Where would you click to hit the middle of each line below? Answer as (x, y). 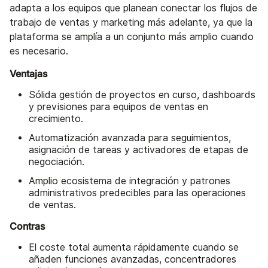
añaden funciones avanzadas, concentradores (133, 260)
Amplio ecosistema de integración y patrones (130, 181)
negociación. (57, 162)
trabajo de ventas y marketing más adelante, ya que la (131, 23)
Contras (27, 226)
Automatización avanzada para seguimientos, (130, 138)
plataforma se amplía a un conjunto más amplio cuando (132, 37)
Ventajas (28, 74)
